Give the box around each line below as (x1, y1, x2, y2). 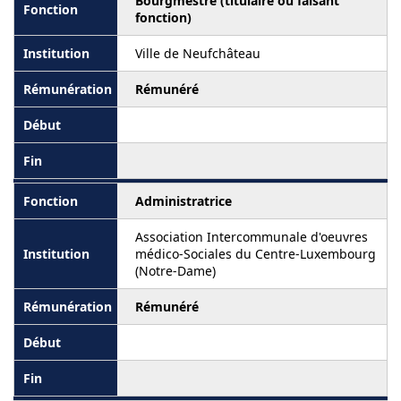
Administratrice (135, 192, 232, 210)
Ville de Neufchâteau (135, 45, 260, 63)
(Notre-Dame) (135, 262, 216, 280)
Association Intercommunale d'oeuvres (135, 228, 368, 246)
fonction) (135, 9, 192, 27)
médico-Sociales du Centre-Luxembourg (135, 245, 376, 263)
